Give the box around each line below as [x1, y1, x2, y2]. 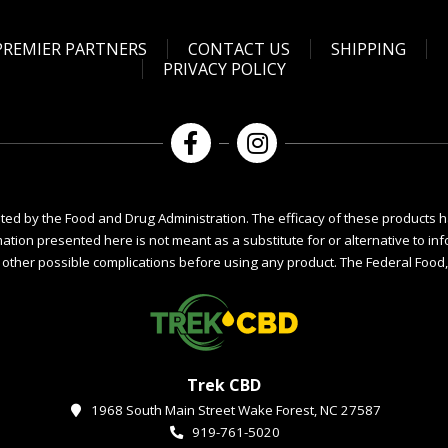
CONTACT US [187, 37, 290, 60]
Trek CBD [187, 373, 261, 396]
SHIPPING [330, 37, 406, 60]
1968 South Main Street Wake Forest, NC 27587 [90, 400, 381, 419]
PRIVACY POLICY [163, 57, 286, 80]
